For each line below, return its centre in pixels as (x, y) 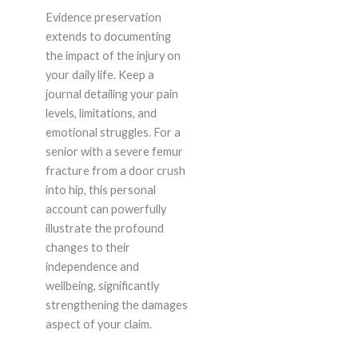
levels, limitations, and (101, 113)
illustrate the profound (104, 229)
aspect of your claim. (98, 324)
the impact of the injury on (113, 56)
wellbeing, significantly (102, 286)
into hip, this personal (100, 190)
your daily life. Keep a (99, 75)
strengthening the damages (116, 305)
